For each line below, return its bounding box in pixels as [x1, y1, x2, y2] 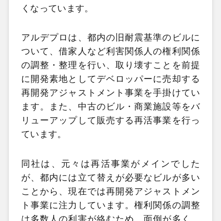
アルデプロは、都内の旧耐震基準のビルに [21, 33, 200, 43]
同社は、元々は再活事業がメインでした [21, 158, 200, 169]
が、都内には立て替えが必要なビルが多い [21, 172, 200, 183]
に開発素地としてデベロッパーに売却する [21, 74, 200, 84]
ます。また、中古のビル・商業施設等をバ [21, 102, 200, 112]
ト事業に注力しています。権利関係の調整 [21, 200, 200, 210]
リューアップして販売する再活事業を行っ [21, 115, 200, 126]
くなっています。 [21, 3, 94, 13]
